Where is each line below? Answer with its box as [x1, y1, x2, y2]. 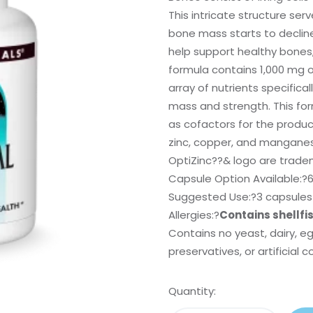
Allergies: [168, 208, 214, 223]
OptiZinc [168, 153, 212, 168]
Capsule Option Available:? [168, 171, 308, 187]
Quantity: [168, 284, 217, 299]
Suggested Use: [168, 189, 252, 205]
